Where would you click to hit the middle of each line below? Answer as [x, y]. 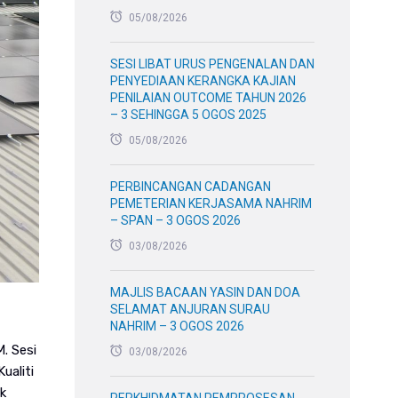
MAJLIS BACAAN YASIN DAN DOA [206, 292]
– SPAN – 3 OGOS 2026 [176, 220]
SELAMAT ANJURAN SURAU [191, 309]
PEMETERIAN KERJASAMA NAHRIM [211, 203]
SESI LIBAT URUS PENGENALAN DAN [213, 64]
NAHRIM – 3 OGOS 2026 [178, 326]
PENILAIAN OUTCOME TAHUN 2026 [209, 98]
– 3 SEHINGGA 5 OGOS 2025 [189, 115]
